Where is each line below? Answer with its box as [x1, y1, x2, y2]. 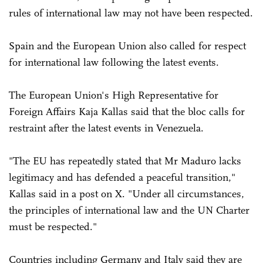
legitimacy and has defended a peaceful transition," [9, 170, 235, 184]
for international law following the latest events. [9, 55, 222, 69]
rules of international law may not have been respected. [9, 6, 253, 19]
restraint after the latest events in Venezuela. [9, 121, 204, 134]
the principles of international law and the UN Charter [9, 203, 249, 217]
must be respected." [9, 220, 97, 233]
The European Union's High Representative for [9, 88, 218, 102]
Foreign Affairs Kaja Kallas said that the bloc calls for [9, 104, 245, 118]
